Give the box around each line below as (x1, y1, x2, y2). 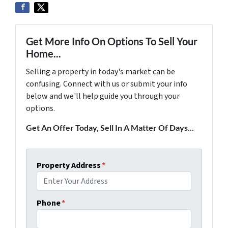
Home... (26, 47, 61, 60)
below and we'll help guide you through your (26, 90, 180, 102)
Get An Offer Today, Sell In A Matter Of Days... (26, 122, 194, 132)
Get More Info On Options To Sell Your (26, 35, 197, 47)
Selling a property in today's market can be (26, 66, 175, 77)
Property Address (37, 159, 101, 171)
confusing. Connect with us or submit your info (26, 78, 187, 90)
